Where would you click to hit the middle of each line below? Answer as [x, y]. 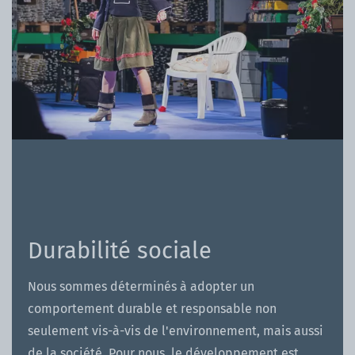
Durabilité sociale [120, 250]
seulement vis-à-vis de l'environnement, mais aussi [176, 330]
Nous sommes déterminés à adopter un [141, 286]
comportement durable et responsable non [152, 308]
